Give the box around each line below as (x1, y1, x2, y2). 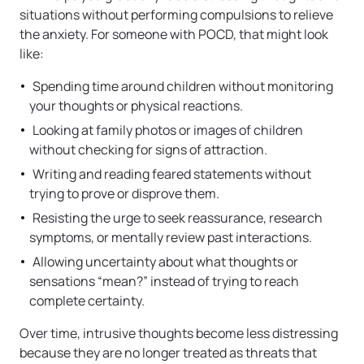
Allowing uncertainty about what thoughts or (32, 252, 298, 271)
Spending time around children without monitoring (32, 76, 333, 95)
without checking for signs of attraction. (29, 140, 267, 158)
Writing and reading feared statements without (32, 164, 311, 183)
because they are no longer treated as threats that (19, 343, 317, 362)
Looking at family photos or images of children (32, 120, 303, 139)
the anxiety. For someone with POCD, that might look (19, 24, 328, 43)
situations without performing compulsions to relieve (19, 5, 333, 24)
